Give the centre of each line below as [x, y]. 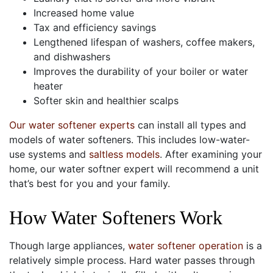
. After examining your [211, 154]
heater [48, 86]
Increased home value [84, 12]
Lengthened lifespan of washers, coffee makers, [144, 42]
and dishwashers [72, 56]
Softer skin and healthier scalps [106, 100]
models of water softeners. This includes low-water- [129, 139]
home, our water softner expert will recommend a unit [134, 168]
